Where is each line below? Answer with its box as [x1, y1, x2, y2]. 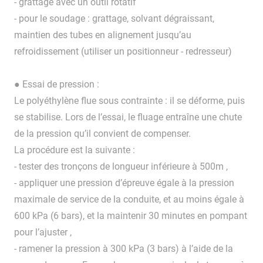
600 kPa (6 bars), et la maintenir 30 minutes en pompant [14, 210, 247, 222]
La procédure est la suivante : [14, 144, 135, 156]
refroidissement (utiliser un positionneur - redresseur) [14, 46, 232, 58]
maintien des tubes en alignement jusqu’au [14, 29, 191, 41]
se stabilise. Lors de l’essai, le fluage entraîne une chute [14, 112, 242, 123]
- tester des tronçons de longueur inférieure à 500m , [14, 161, 228, 173]
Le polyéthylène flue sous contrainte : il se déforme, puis [14, 95, 245, 107]
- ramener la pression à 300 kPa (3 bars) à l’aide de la [14, 243, 233, 255]
